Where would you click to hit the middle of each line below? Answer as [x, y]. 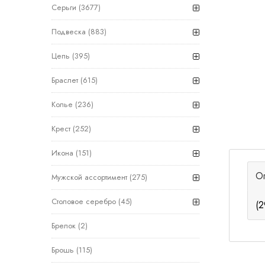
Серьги [64, 7]
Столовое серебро [84, 201]
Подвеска [69, 32]
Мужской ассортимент [89, 177]
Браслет [65, 80]
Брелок [64, 226]
